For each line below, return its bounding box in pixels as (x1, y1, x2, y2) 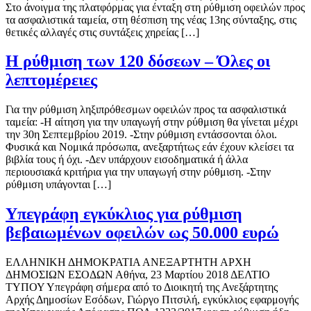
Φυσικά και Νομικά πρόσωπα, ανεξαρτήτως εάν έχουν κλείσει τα (6, 141, 294, 153)
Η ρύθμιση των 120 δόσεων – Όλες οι (6, 52, 270, 71)
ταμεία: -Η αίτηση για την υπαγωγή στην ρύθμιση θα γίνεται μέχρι (6, 116, 298, 128)
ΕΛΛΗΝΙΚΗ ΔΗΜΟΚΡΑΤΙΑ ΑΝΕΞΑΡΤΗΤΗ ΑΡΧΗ (6, 256, 251, 269)
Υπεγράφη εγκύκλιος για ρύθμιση (6, 205, 242, 224)
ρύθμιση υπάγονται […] (6, 178, 111, 191)
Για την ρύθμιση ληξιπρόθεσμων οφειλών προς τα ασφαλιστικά (6, 103, 286, 116)
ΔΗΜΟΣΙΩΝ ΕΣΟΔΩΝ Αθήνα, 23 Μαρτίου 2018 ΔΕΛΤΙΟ (6, 269, 270, 281)
